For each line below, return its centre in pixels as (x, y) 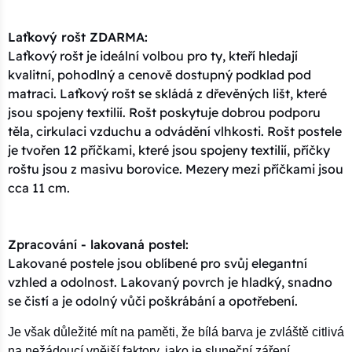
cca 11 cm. (39, 187)
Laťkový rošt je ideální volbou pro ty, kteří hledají (153, 55)
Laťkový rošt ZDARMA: (78, 37)
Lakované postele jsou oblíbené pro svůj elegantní (158, 263)
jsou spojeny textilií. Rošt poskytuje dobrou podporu (164, 112)
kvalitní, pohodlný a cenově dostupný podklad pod (159, 74)
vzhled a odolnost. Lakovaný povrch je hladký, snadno (170, 282)
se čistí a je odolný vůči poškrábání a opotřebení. (153, 301)
